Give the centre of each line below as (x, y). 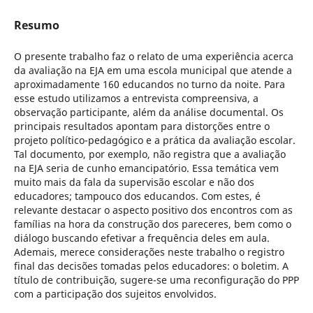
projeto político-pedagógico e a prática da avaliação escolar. (154, 140)
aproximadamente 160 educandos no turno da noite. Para (149, 84)
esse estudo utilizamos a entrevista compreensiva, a (136, 98)
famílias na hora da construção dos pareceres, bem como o (152, 224)
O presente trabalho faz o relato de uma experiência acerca (153, 56)
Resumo (36, 25)
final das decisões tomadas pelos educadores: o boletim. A (151, 266)
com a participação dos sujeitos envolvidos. (115, 294)
